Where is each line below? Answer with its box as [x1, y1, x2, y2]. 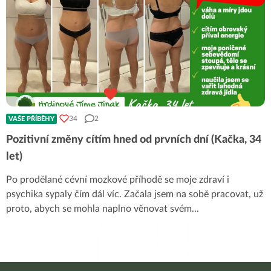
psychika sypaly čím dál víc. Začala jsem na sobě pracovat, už [6, 189, 263, 199]
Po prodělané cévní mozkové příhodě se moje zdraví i [6, 174, 229, 184]
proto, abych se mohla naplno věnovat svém [6, 203, 192, 214]
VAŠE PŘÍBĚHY [8, 115, 54, 122]
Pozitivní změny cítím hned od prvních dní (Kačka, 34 [6, 134, 261, 145]
